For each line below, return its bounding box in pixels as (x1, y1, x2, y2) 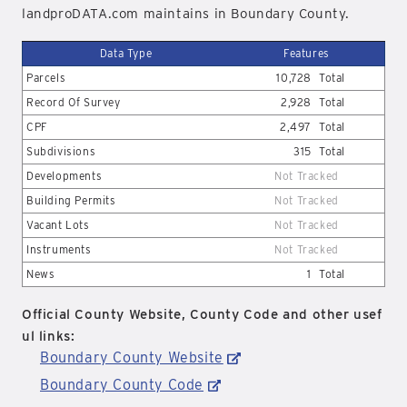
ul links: (22, 328, 75, 344)
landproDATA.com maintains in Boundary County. (22, 5, 351, 22)
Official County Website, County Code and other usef (22, 306, 382, 323)
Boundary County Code (40, 376, 204, 393)
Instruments (26, 243, 92, 256)
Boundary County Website (40, 349, 223, 366)
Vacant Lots (26, 218, 90, 232)
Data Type (99, 46, 153, 60)
